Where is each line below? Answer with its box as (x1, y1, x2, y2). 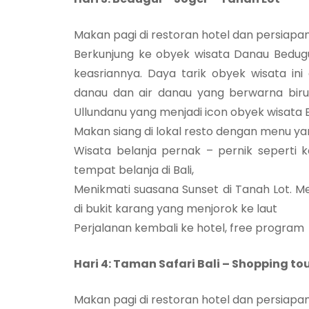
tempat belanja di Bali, (74, 161, 194, 178)
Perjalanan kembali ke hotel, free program (74, 219, 304, 236)
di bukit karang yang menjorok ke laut (74, 200, 277, 217)
